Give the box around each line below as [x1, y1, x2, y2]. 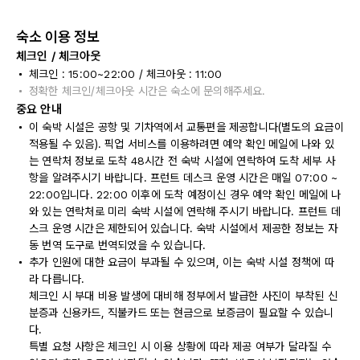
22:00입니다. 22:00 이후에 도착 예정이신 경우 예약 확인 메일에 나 [29, 188, 342, 201]
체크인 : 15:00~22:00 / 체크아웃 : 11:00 [29, 67, 223, 80]
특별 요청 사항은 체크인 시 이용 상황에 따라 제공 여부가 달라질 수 [29, 340, 331, 353]
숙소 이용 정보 [16, 28, 100, 45]
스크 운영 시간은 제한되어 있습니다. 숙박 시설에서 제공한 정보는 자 [29, 222, 337, 235]
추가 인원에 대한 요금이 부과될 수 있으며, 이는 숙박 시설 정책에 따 [29, 256, 334, 268]
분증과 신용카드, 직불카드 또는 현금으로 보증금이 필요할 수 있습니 [29, 306, 334, 319]
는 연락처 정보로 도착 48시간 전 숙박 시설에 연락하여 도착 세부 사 [29, 154, 335, 167]
